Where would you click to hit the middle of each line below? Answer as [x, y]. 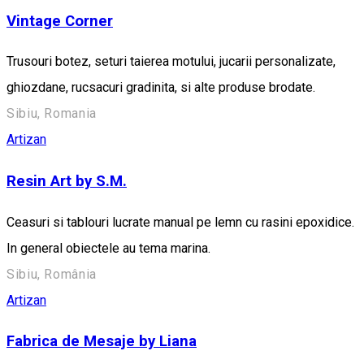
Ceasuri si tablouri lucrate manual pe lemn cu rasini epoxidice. [180, 222]
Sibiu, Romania [52, 114]
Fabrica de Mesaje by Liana [102, 342]
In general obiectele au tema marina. [108, 248]
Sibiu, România [52, 274]
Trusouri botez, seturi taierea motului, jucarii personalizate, [171, 62]
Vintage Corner [60, 21]
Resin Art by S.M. [67, 181]
